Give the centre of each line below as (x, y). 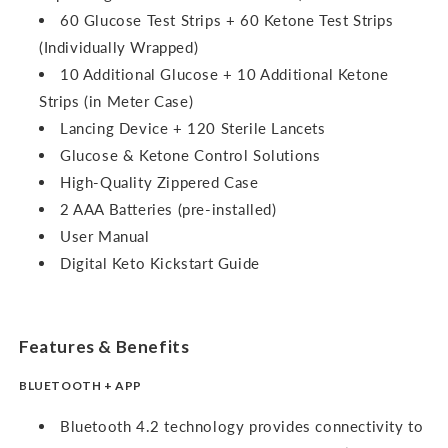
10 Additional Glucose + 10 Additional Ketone (224, 73)
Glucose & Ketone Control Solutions (190, 154)
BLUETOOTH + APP (80, 385)
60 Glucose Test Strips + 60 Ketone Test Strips (227, 19)
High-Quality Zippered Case (159, 181)
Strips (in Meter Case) (116, 100)
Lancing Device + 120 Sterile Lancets (193, 127)
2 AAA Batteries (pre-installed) (168, 208)
